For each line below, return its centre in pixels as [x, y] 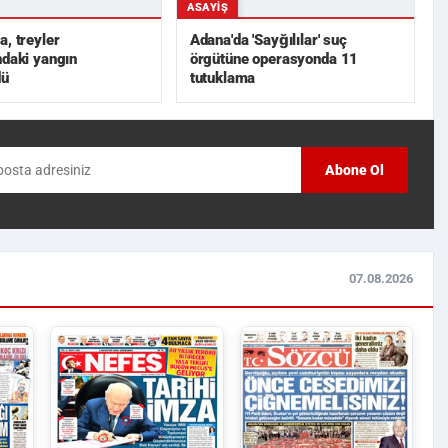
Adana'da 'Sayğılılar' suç [268, 39]
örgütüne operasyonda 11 [274, 58]
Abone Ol [354, 170]
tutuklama [222, 77]
